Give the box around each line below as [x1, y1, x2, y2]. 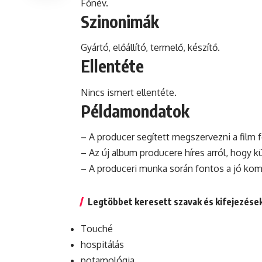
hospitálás [81, 238, 124, 250]
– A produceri [81, 162, 139, 174]
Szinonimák [81, 11, 159, 32]
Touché [81, 222, 113, 235]
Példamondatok [81, 100, 189, 121]
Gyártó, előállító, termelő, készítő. [81, 42, 220, 54]
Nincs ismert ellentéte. [81, 86, 177, 98]
